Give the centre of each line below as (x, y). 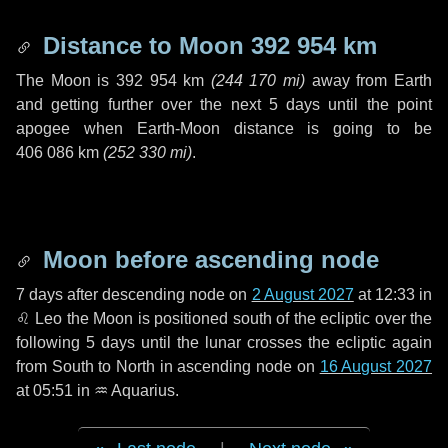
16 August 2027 (376, 366)
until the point (376, 104)
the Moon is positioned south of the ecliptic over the (247, 318)
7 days (40, 294)
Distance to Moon (143, 45)
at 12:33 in (393, 294)
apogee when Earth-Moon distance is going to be (224, 128)
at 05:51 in (55, 390)
